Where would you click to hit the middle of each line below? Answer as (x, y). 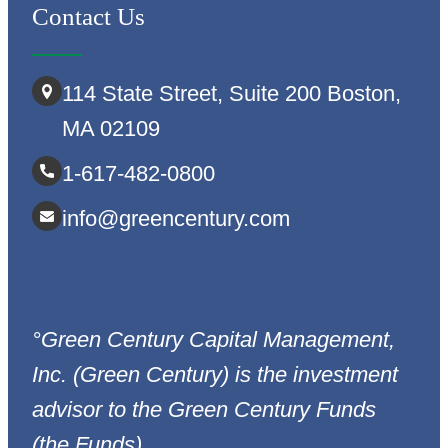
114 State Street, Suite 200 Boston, (231, 94)
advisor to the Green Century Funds (204, 410)
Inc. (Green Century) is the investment (215, 375)
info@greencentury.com (176, 219)
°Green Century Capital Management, (213, 340)
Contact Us (88, 17)
